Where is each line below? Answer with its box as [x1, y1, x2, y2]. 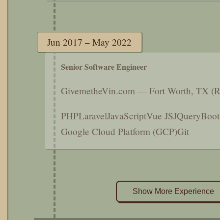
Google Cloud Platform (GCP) [60, 125, 177, 138]
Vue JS [146, 110, 173, 122]
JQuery [173, 110, 201, 122]
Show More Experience [132, 187, 214, 196]
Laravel [78, 110, 107, 122]
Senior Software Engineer [60, 60, 147, 72]
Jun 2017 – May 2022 [47, 35, 132, 48]
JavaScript [107, 110, 146, 122]
